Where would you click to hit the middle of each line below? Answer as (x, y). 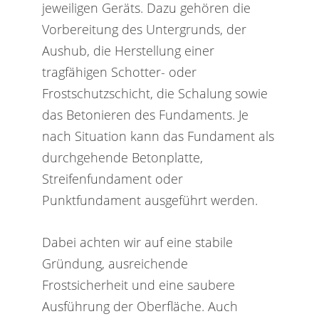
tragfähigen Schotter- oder (119, 71)
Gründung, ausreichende (115, 263)
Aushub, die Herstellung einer (128, 50)
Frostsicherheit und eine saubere (138, 285)
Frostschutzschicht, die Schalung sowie (155, 93)
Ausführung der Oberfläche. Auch (140, 306)
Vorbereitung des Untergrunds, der (144, 28)
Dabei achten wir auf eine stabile (137, 242)
